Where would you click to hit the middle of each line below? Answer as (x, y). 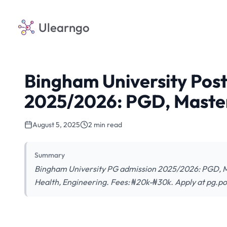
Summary (50, 155)
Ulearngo (64, 27)
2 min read (105, 125)
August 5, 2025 (56, 125)
